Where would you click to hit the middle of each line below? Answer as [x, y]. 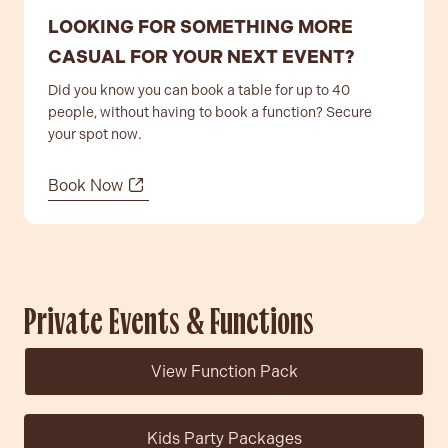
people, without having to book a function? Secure [210, 112]
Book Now [85, 185]
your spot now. [95, 134]
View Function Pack [224, 371]
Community [89, 223]
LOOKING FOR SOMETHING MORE [200, 26]
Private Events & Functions [169, 324]
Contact [74, 169]
